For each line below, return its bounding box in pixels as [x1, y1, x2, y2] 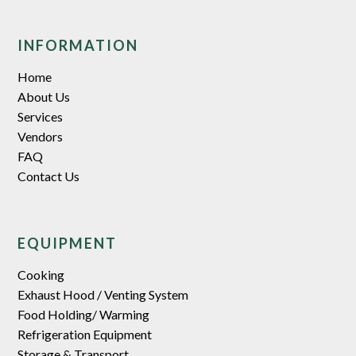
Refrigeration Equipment [17, 326, 153, 342]
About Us [17, 88, 71, 104]
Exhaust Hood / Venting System [17, 286, 189, 302]
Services [17, 108, 64, 124]
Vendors [17, 128, 64, 144]
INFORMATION [17, 36, 139, 54]
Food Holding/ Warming [17, 306, 150, 322]
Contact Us [17, 168, 80, 184]
